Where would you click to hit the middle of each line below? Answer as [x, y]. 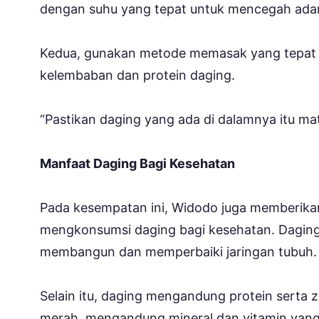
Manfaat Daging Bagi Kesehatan [137, 163]
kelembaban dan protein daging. [137, 75]
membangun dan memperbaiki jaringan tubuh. [178, 251]
